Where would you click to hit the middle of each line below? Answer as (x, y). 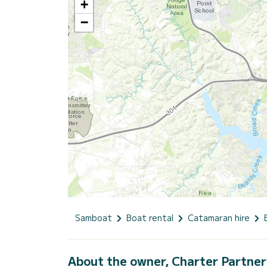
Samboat (94, 217)
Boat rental (150, 217)
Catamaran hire (219, 217)
